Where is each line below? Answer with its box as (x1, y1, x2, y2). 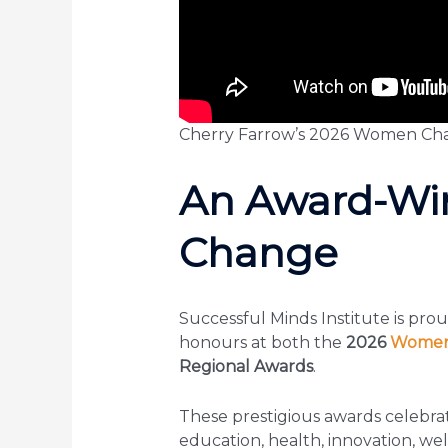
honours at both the (178, 332, 346, 352)
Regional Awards (178, 356, 313, 376)
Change (178, 227, 338, 277)
